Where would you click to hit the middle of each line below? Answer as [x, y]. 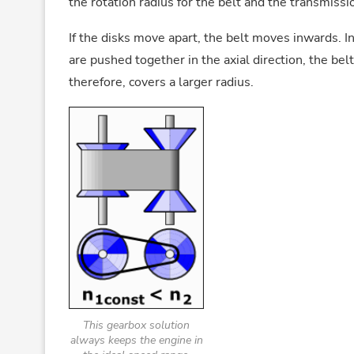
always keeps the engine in [136, 340]
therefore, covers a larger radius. [161, 82]
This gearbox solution [136, 325]
